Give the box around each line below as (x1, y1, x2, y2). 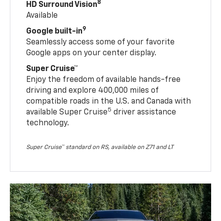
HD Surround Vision (26, 1, 98, 9)
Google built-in (26, 28, 83, 36)
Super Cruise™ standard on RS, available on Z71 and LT (26, 145, 174, 151)
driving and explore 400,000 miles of (26, 87, 159, 95)
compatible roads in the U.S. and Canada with (26, 98, 191, 106)
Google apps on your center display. (26, 49, 157, 58)
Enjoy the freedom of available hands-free (26, 76, 181, 84)
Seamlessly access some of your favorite (26, 38, 175, 47)
